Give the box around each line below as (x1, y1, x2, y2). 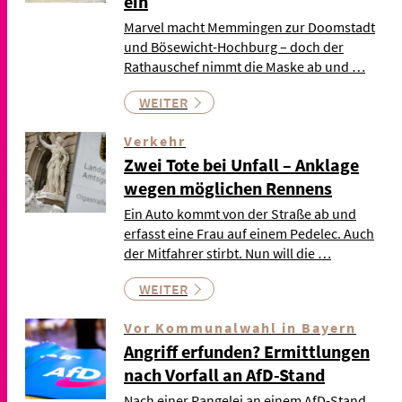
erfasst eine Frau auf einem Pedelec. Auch (124, 223, 374, 242)
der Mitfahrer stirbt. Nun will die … (124, 243, 331, 262)
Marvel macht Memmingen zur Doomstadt (124, 17, 375, 36)
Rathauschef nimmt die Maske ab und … (124, 57, 365, 75)
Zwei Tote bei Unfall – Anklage (124, 153, 359, 176)
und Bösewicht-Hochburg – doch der (124, 37, 344, 56)
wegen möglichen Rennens (124, 176, 332, 199)
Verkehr (124, 131, 186, 150)
